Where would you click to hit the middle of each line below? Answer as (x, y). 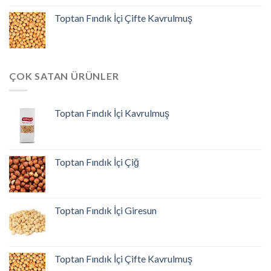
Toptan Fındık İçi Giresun (106, 211)
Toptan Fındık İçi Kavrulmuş (112, 113)
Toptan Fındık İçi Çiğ (97, 162)
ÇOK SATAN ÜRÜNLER (64, 76)
